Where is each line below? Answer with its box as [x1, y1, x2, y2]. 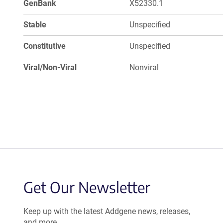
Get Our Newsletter [23, 178, 150, 197]
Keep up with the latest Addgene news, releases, [23, 207, 190, 216]
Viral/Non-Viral [23, 63, 77, 72]
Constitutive [23, 41, 66, 51]
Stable [23, 20, 46, 29]
